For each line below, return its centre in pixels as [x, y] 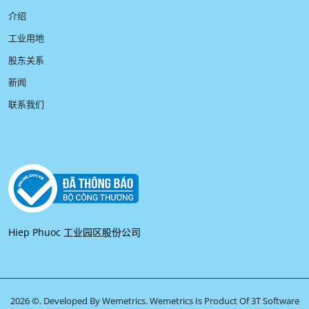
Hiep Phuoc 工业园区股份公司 [74, 232]
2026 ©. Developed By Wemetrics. [80, 300]
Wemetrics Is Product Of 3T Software [224, 300]
